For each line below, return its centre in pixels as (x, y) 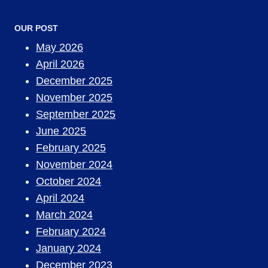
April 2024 (60, 198)
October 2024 (68, 181)
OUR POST (36, 28)
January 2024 (68, 248)
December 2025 (74, 80)
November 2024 (74, 164)
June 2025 (61, 131)
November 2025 (74, 97)
